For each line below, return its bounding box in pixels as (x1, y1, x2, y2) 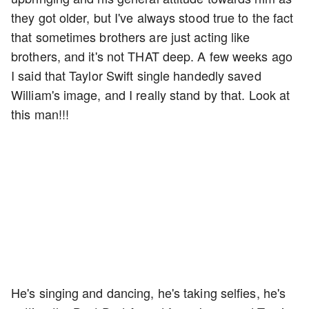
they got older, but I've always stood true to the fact (11, 8, 294, 26)
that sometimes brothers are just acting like (11, 28, 250, 46)
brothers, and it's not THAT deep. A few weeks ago (11, 47, 292, 65)
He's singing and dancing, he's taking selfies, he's (11, 283, 286, 301)
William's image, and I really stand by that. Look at (11, 86, 290, 103)
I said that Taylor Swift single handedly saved (11, 66, 261, 84)
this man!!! (11, 105, 73, 123)
